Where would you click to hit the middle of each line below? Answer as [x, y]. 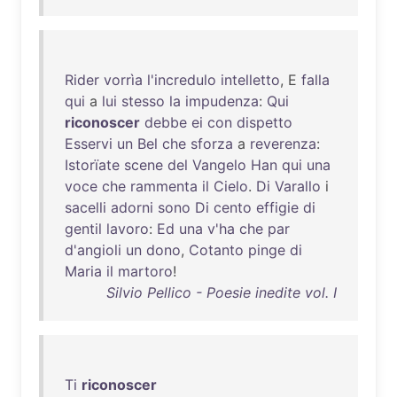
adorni [132, 207]
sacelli [86, 207]
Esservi [89, 144]
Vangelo [219, 165]
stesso [143, 101]
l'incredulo [182, 80]
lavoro [128, 229]
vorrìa [123, 80]
